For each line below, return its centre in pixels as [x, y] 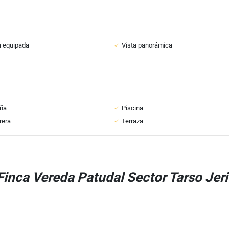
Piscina [132, 108]
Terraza [132, 121]
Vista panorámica [147, 45]
